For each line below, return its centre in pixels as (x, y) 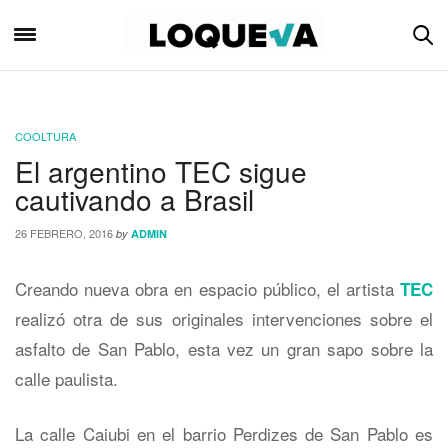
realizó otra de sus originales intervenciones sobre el (224, 318)
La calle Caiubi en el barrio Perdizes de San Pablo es (224, 433)
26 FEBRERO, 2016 (64, 233)
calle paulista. (66, 378)
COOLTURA (45, 136)
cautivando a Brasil (134, 199)
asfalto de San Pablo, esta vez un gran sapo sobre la (224, 348)
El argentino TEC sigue (161, 171)
